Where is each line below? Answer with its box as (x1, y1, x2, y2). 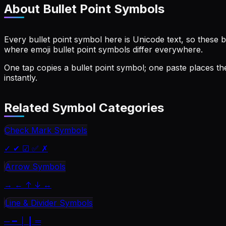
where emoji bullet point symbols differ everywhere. (4, 44, 203, 54)
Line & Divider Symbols (5, 198, 93, 208)
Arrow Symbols (5, 161, 66, 172)
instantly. (4, 72, 37, 83)
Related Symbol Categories (4, 100, 164, 116)
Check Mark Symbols (5, 125, 87, 136)
